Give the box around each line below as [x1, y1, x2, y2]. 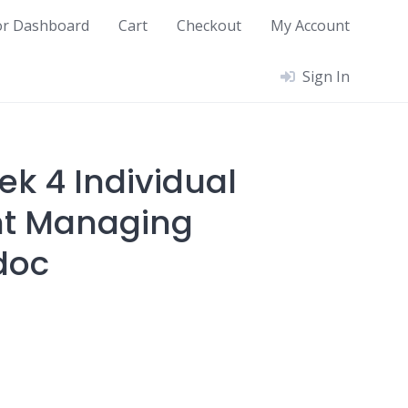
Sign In [302, 66, 350, 87]
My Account [270, 15, 350, 36]
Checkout [177, 15, 241, 36]
